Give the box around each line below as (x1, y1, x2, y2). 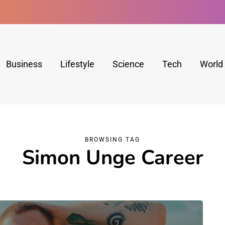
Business (6, 59, 42, 69)
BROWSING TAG (85, 136, 140, 143)
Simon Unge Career (22, 144, 203, 171)
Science (112, 59, 144, 69)
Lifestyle (60, 59, 94, 69)
